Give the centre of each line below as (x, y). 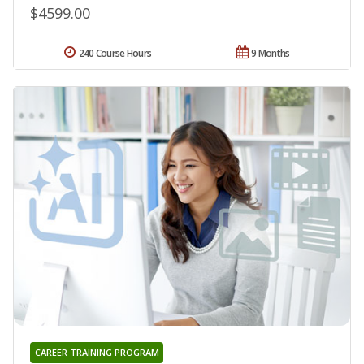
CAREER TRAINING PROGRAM (97, 352)
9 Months (271, 54)
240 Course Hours (115, 54)
